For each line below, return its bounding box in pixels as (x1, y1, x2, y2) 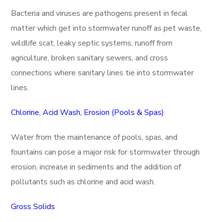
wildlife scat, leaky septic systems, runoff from (11, 38, 173, 49)
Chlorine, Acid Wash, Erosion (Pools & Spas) (11, 107, 165, 118)
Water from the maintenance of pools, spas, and (11, 132, 178, 143)
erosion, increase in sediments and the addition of (11, 162, 181, 172)
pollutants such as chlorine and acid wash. (11, 176, 156, 187)
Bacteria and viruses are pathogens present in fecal (11, 8, 188, 19)
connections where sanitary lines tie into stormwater (11, 67, 194, 78)
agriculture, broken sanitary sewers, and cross (11, 53, 168, 63)
